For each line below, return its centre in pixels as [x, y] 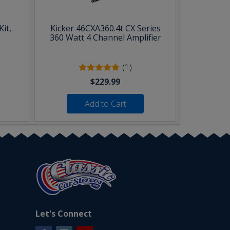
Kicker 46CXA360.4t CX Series [105, 28]
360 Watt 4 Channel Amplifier [105, 38]
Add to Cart [105, 104]
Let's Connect [63, 214]
